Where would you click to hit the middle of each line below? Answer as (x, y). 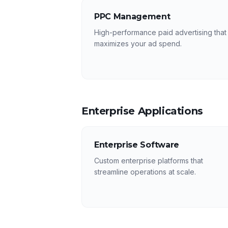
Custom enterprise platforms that (149, 161)
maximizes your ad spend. (138, 44)
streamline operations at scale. (145, 172)
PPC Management (132, 17)
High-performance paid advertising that (160, 32)
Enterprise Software (137, 145)
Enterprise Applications (142, 111)
